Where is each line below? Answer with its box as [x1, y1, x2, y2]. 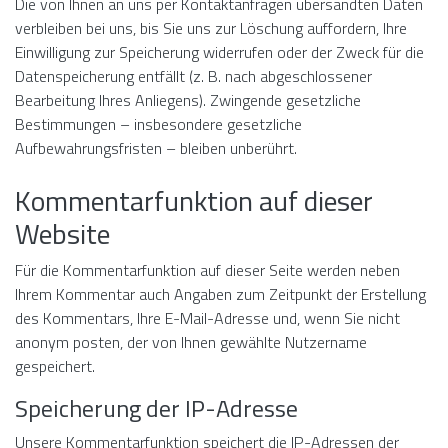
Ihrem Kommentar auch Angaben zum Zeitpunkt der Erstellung [15, 282, 426, 306]
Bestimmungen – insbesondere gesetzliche [15, 112, 302, 136]
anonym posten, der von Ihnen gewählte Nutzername [15, 330, 367, 354]
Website [15, 212, 110, 255]
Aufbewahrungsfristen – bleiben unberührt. [15, 136, 297, 160]
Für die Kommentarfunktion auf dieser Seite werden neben [15, 258, 400, 282]
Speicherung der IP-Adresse [15, 390, 298, 426]
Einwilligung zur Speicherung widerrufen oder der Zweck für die [15, 40, 424, 64]
